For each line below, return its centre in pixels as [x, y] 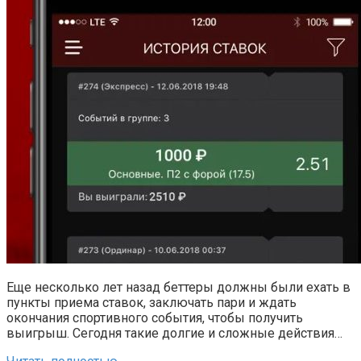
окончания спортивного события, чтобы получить [155, 317]
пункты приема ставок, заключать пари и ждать [151, 302]
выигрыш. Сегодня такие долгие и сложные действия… [174, 333]
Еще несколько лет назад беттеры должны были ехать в [178, 287]
